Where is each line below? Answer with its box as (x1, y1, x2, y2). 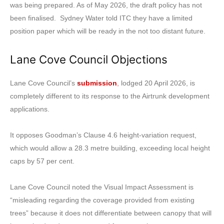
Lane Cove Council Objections (10, 52, 167, 66)
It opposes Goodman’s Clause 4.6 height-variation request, (10, 130, 196, 139)
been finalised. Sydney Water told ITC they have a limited (10, 13, 192, 22)
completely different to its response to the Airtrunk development (10, 91, 209, 100)
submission (77, 78, 117, 87)
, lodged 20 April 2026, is (117, 78, 195, 87)
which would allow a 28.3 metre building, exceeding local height (10, 143, 210, 152)
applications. (10, 104, 49, 113)
